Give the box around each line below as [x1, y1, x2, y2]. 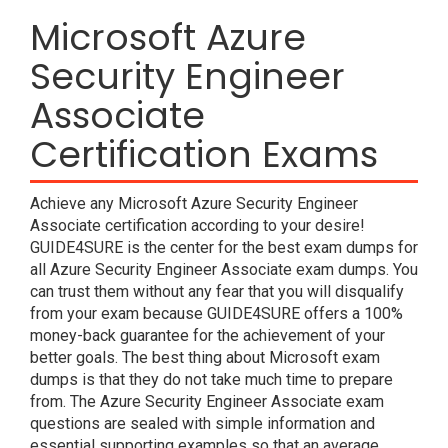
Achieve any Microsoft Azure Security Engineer [30, 194, 358, 213]
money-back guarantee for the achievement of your [30, 326, 385, 345]
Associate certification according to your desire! [30, 216, 365, 235]
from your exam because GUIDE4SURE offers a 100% [30, 304, 403, 323]
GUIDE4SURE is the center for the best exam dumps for [30, 238, 418, 257]
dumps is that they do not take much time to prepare [30, 370, 393, 389]
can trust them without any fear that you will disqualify [30, 282, 404, 301]
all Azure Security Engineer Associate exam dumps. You [30, 260, 418, 279]
